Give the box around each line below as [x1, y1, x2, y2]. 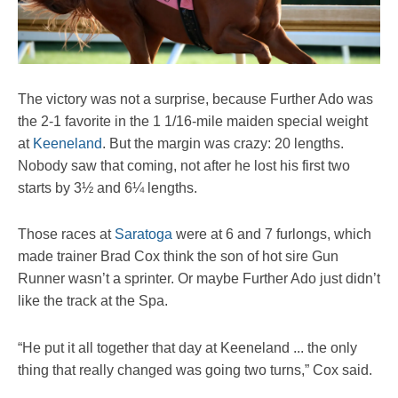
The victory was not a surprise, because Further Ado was [18, 92, 373, 107]
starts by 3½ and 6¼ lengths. [18, 180, 197, 196]
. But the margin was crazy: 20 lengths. [102, 136, 344, 152]
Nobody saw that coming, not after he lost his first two [18, 158, 350, 174]
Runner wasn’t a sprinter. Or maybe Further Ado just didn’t [18, 271, 380, 287]
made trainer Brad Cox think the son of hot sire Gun [18, 249, 338, 265]
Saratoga [115, 227, 172, 243]
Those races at [18, 227, 115, 243]
